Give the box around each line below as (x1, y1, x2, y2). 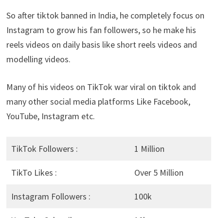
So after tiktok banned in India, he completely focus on (6, 9, 204, 21)
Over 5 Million (134, 166, 183, 178)
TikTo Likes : (11, 166, 57, 178)
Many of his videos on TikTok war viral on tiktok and (6, 81, 196, 92)
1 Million (134, 143, 164, 154)
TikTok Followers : (11, 143, 78, 154)
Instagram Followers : (11, 190, 91, 202)
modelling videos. (6, 53, 71, 65)
